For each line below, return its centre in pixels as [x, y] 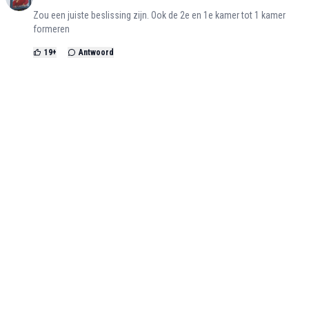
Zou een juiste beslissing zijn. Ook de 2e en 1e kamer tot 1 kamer [159, 16]
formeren [51, 29]
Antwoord [96, 53]
